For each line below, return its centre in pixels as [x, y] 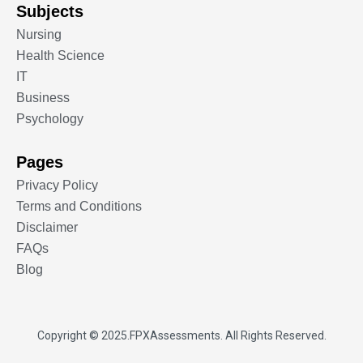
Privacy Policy [57, 185]
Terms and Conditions [79, 206]
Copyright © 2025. [83, 335]
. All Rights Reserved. [273, 335]
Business [43, 98]
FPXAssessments [175, 335]
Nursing [39, 34]
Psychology [50, 119]
